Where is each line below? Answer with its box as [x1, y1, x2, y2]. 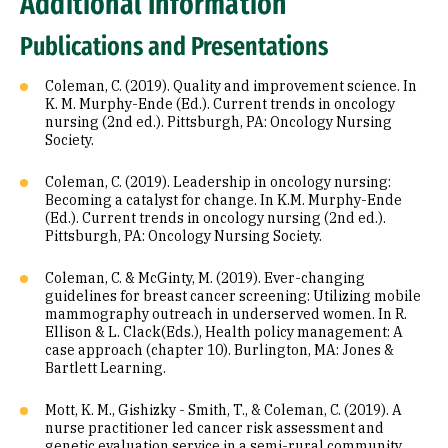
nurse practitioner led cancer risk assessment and [45, 419, 384, 437]
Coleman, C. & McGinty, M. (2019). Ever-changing [45, 269, 365, 287]
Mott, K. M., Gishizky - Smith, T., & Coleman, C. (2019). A [45, 401, 402, 419]
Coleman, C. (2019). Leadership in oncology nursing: [45, 173, 391, 191]
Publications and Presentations [20, 31, 328, 62]
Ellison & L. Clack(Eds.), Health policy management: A [45, 323, 403, 341]
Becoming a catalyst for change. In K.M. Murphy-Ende [45, 191, 402, 209]
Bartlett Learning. [45, 359, 166, 377]
